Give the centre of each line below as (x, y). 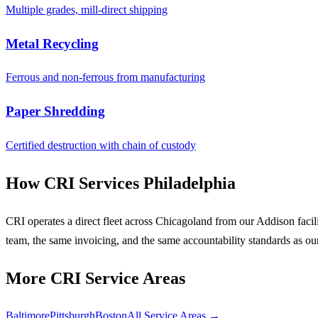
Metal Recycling (52, 43)
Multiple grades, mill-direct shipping (87, 9)
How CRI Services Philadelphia (121, 183)
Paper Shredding (55, 111)
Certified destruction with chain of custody (101, 145)
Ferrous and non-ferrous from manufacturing (105, 77)
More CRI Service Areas (95, 278)
